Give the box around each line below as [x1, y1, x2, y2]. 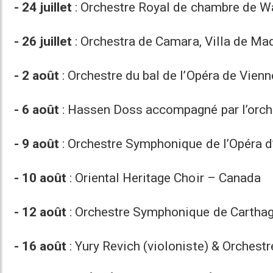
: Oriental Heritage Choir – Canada [66, 170, 261, 185]
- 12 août [14, 204, 67, 219]
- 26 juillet [14, 34, 73, 49]
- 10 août [14, 170, 67, 185]
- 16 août [14, 238, 67, 253]
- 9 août [14, 136, 60, 151]
